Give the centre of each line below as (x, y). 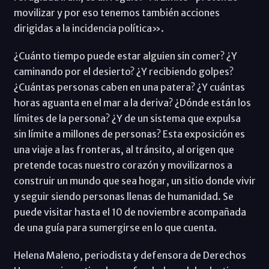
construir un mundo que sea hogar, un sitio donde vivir (134, 180)
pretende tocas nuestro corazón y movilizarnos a (123, 165)
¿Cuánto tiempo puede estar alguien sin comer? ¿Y (125, 56)
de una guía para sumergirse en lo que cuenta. (115, 227)
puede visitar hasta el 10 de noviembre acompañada (130, 212)
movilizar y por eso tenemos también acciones (116, 12)
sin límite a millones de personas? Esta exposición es (129, 134)
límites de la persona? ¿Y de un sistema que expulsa (127, 118)
